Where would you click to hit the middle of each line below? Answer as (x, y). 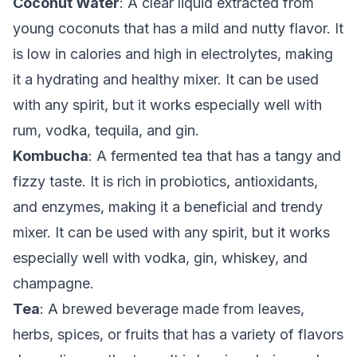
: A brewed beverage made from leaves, (172, 309)
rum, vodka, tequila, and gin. (106, 130)
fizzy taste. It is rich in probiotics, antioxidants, (165, 181)
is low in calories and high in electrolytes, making (173, 54)
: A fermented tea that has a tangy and (215, 156)
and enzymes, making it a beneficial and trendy (168, 207)
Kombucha (51, 156)
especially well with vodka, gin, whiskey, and (160, 258)
